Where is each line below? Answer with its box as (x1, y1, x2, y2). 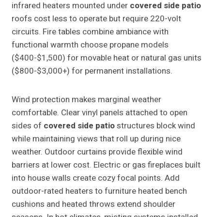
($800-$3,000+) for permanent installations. (12, 65, 172, 77)
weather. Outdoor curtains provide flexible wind (12, 146, 183, 158)
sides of (12, 120, 44, 132)
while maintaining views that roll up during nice (12, 133, 181, 145)
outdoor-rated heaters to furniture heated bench (12, 185, 187, 198)
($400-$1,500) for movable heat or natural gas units (12, 52, 201, 64)
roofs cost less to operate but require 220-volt (12, 13, 181, 25)
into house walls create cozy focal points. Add (12, 172, 180, 185)
